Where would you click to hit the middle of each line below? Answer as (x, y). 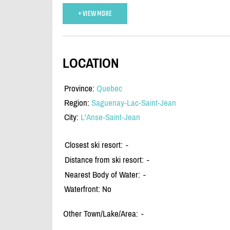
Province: (80, 89)
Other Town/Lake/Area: (101, 214)
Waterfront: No (88, 189)
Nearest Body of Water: (102, 175)
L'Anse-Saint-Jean (110, 117)
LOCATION (91, 63)
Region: (78, 103)
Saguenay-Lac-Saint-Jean (134, 103)
